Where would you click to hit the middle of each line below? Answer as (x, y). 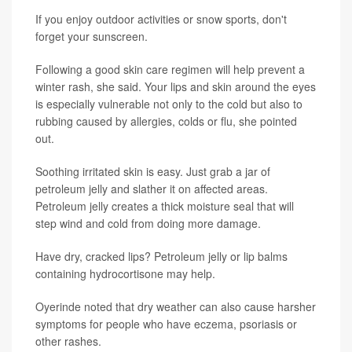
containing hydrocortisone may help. (125, 273)
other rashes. (68, 341)
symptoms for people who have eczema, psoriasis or (166, 324)
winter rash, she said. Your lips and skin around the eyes (176, 86)
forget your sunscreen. (92, 36)
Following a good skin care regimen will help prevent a (170, 69)
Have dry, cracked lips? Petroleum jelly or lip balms (161, 256)
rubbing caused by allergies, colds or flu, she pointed (166, 121)
